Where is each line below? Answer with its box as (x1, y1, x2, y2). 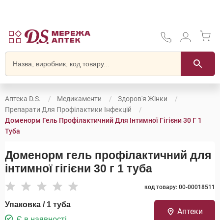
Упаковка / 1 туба (5, 200, 71, 209)
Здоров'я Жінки (118, 95, 167, 103)
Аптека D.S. (5, 95, 41, 103)
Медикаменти (57, 95, 102, 103)
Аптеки (177, 207, 203, 216)
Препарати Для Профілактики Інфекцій (5, 106, 132, 113)
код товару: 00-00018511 (144, 184, 215, 191)
